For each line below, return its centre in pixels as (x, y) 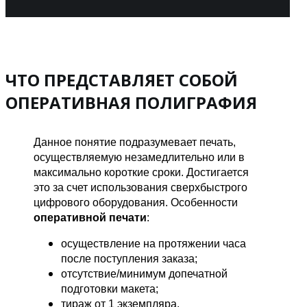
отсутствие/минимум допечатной (145, 274)
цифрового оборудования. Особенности (136, 203)
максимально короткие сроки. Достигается (142, 173)
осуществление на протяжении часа (154, 244)
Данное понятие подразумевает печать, (135, 143)
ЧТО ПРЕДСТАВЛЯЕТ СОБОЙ (122, 80)
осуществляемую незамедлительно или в (139, 158)
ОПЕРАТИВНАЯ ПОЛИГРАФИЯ (131, 103)
